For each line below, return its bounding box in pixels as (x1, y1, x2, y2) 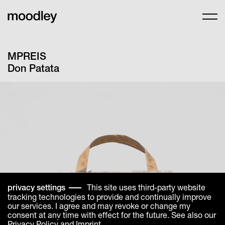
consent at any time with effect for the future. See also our (8, 209, 216, 219)
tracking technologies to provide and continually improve (8, 191, 211, 201)
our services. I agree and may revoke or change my (8, 200, 190, 210)
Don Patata (8, 62, 59, 74)
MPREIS (8, 50, 46, 62)
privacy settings (8, 182, 65, 192)
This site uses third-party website (87, 182, 205, 192)
